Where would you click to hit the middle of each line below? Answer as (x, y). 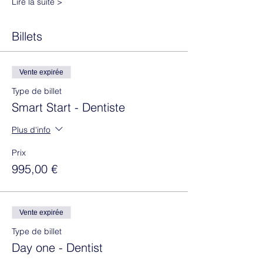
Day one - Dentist (57, 248)
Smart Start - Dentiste (68, 107)
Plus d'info (31, 129)
